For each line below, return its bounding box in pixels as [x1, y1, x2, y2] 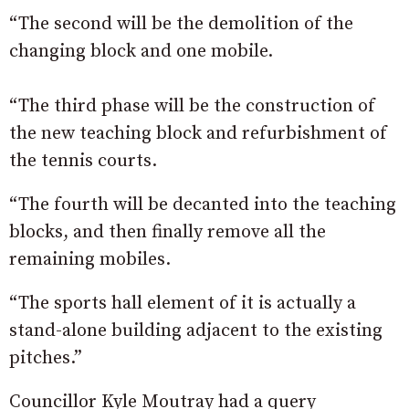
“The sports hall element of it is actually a [9, 292, 356, 315]
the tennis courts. [9, 150, 157, 173]
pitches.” [9, 347, 82, 370]
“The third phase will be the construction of [9, 95, 375, 118]
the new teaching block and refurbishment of [9, 122, 387, 145]
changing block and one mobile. [9, 40, 273, 63]
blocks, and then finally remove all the [9, 221, 326, 244]
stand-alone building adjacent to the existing [9, 320, 383, 342]
